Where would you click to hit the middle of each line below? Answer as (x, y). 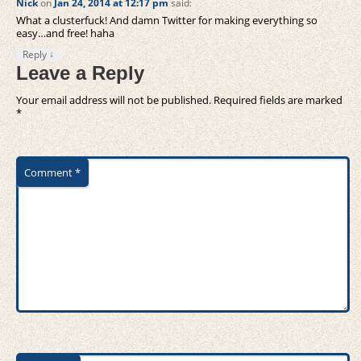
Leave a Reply (80, 73)
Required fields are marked (278, 100)
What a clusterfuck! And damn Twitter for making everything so (167, 20)
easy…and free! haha (65, 33)
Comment (50, 172)
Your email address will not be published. (114, 100)
